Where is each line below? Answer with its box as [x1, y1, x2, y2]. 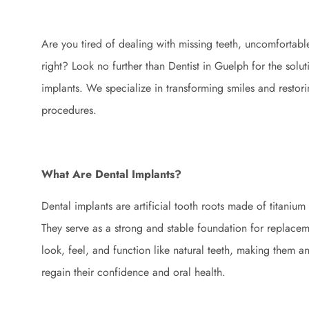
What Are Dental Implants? [41, 166, 181, 182]
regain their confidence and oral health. [41, 263, 226, 280]
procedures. [41, 101, 97, 118]
